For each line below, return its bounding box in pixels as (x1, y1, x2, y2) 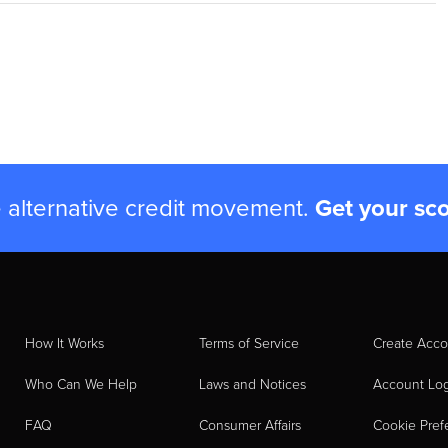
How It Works (25, 333, 104, 353)
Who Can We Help (25, 374, 137, 394)
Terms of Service (199, 333, 299, 353)
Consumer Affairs (199, 415, 301, 435)
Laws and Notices (199, 374, 306, 394)
